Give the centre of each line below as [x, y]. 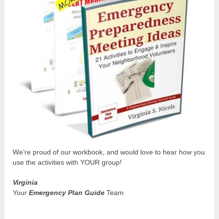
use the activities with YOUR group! [67, 163]
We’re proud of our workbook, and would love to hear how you [109, 152]
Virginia [25, 183]
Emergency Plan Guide [67, 193]
